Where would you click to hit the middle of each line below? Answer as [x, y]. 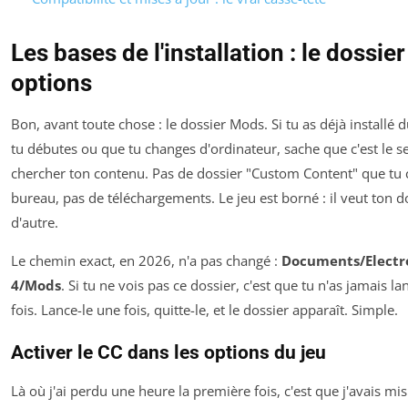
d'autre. [35, 222]
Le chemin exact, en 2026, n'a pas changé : [146, 260]
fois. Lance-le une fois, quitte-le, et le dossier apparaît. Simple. [204, 309]
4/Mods [36, 285]
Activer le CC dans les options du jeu [168, 352]
